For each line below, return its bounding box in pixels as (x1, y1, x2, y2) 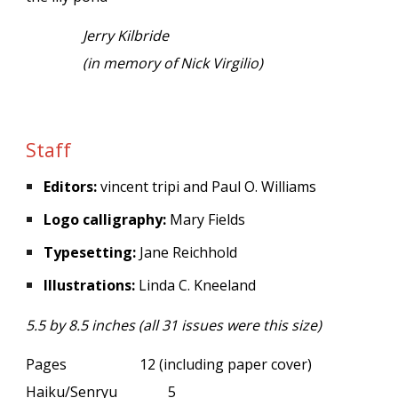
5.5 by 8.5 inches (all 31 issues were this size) (26, 314, 322, 335)
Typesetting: (44, 243, 137, 263)
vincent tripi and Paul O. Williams (97, 177, 317, 197)
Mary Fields (166, 210, 246, 230)
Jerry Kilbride (83, 26, 170, 46)
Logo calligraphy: (44, 210, 167, 230)
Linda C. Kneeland (135, 275, 257, 296)
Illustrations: (44, 275, 136, 296)
